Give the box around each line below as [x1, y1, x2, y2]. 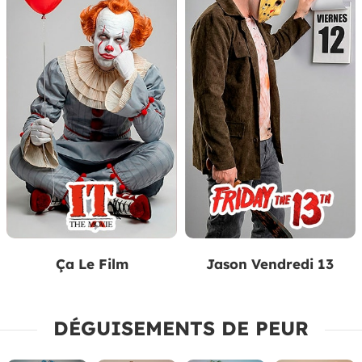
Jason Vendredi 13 [206, 255, 335, 272]
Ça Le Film [55, 255, 128, 272]
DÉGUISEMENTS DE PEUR [47, 315, 315, 340]
